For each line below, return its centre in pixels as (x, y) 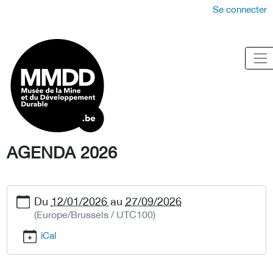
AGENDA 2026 (62, 152)
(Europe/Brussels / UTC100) (94, 214)
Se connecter (240, 9)
